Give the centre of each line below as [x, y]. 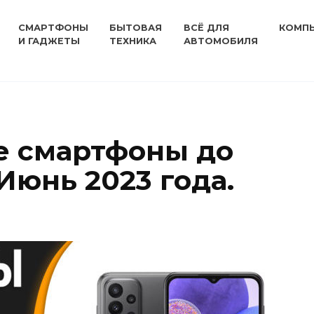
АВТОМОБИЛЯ [220, 41]
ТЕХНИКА [133, 41]
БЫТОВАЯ [136, 28]
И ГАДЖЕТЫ [49, 41]
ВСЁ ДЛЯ [206, 28]
